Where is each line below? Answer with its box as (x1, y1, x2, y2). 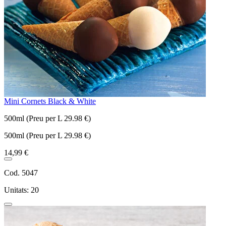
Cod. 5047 (4, 168, 38, 177)
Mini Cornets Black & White (4, 96, 96, 105)
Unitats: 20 (4, 185, 39, 194)
